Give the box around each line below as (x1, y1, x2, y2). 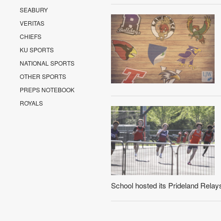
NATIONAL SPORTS (20, 59, 75, 67)
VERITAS (20, 19, 45, 27)
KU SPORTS (20, 45, 54, 54)
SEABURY (20, 5, 48, 14)
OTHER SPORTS (20, 72, 67, 80)
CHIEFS (20, 32, 42, 40)
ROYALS (20, 99, 43, 107)
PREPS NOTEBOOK (20, 85, 75, 94)
